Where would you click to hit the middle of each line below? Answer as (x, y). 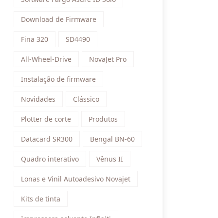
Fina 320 (35, 39)
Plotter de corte (46, 119)
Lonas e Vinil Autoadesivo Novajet (76, 179)
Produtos (103, 119)
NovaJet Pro (108, 59)
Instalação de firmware (58, 79)
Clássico (86, 99)
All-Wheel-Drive (46, 59)
